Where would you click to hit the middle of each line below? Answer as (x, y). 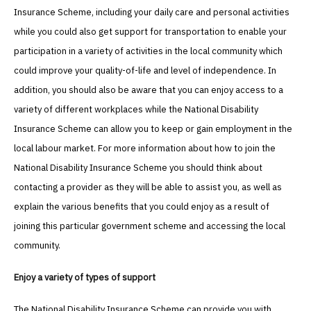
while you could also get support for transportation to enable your (150, 32)
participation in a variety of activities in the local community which (148, 51)
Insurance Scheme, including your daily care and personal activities (152, 12)
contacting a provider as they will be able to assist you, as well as (148, 187)
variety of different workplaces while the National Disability (136, 110)
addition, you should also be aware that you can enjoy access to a (149, 90)
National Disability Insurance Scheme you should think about (138, 168)
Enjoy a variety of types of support (85, 278)
